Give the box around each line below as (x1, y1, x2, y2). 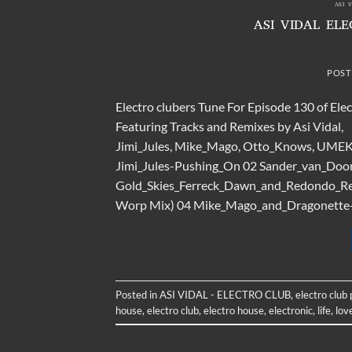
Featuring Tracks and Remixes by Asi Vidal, (115, 119, 343, 134)
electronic (269, 303, 313, 317)
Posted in (115, 288, 159, 301)
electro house (203, 303, 264, 317)
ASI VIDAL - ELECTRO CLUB (159, 288, 291, 301)
